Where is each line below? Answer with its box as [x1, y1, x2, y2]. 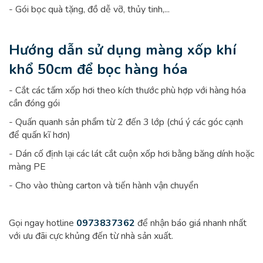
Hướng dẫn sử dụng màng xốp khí [9, 41, 237, 59]
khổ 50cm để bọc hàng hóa [9, 60, 187, 79]
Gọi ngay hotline [9, 217, 76, 230]
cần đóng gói [9, 97, 60, 110]
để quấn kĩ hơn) [9, 129, 70, 141]
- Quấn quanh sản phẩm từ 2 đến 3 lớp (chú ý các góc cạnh [9, 116, 243, 129]
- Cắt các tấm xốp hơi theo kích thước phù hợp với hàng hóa [9, 84, 246, 97]
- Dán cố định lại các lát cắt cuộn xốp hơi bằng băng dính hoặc [9, 147, 254, 160]
